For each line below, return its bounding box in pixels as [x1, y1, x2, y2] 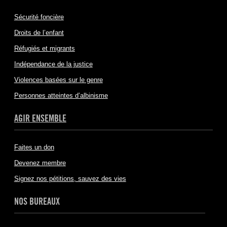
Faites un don [14, 143, 54, 151]
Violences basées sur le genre [14, 76, 103, 84]
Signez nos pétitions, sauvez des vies [14, 175, 126, 182]
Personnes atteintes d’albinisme [14, 92, 108, 99]
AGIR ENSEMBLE [14, 112, 66, 124]
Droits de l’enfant [14, 29, 64, 36]
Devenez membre [14, 159, 66, 167]
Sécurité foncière [14, 13, 64, 21]
